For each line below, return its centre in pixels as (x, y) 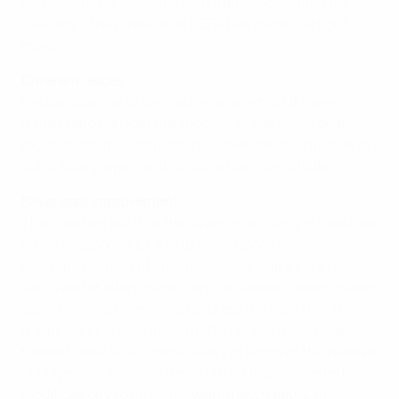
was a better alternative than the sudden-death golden (199, 287)
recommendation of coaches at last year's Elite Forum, (197, 265)
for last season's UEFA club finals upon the (158, 244)
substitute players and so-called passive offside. (177, 166)
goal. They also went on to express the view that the (188, 308)
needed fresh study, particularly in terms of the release (198, 351)
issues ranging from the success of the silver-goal (183, 123)
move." (44, 45)
